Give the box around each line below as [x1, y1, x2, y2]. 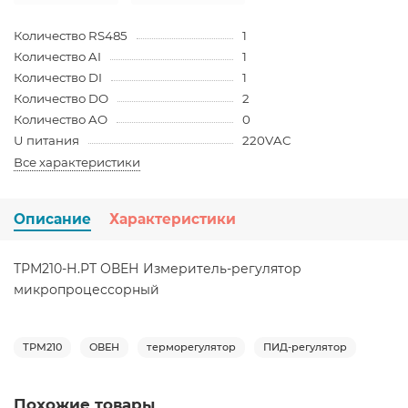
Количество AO [14, 111, 107, 127]
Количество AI [14, 48, 101, 64]
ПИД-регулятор [263, 340, 347, 353]
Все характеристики [14, 154, 140, 169]
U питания [14, 132, 79, 148]
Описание [14, 209, 91, 228]
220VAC [241, 132, 291, 148]
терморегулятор [147, 340, 236, 353]
